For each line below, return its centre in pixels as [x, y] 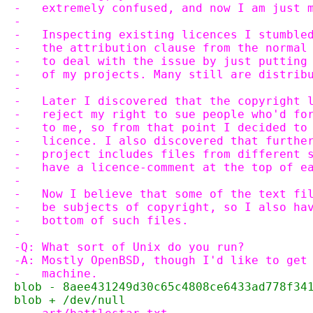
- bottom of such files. [101, 220]
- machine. [56, 274]
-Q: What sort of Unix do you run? [129, 247]
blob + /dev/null [70, 300]
